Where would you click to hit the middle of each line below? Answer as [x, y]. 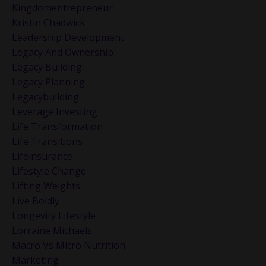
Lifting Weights [46, 186]
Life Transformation [57, 127]
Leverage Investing [55, 112]
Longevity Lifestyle [54, 216]
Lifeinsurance [42, 156]
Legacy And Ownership [63, 53]
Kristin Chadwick [48, 23]
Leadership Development [68, 38]
